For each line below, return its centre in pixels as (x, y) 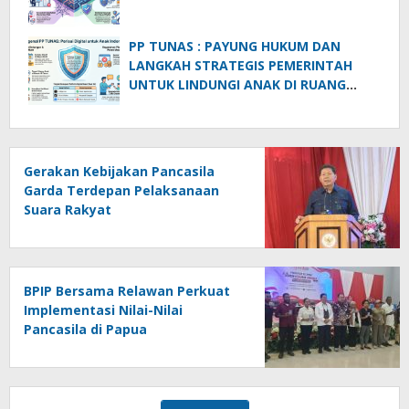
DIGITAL (154, 104)
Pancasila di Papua (85, 330)
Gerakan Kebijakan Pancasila (119, 172)
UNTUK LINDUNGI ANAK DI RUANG (237, 85)
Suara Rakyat (68, 210)
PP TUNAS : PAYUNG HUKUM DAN (235, 47)
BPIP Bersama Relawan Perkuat (127, 291)
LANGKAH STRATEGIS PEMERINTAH (241, 66)
